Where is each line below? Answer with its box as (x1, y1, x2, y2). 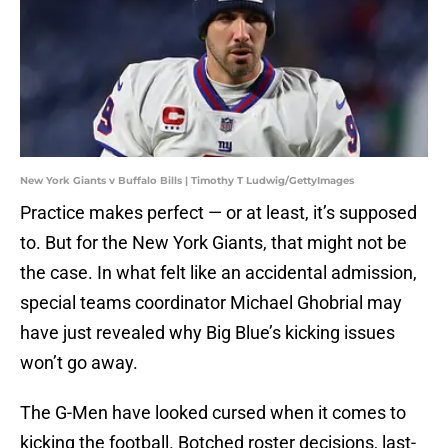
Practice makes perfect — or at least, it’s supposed (20, 202, 417, 224)
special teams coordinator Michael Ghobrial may (20, 292, 402, 314)
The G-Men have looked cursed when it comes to (20, 402, 406, 424)
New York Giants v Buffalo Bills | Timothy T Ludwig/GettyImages (20, 174, 354, 188)
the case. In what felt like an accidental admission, (20, 262, 417, 284)
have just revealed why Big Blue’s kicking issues (20, 322, 395, 344)
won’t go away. (20, 352, 138, 374)
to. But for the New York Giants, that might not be (20, 232, 407, 254)
